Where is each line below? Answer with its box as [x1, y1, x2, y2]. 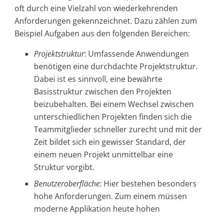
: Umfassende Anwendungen [84, 48, 189, 60]
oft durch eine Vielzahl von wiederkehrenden [15, 3, 178, 14]
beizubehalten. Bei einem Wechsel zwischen [34, 99, 194, 110]
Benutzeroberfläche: [34, 178, 102, 189]
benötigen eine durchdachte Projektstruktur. [34, 61, 198, 72]
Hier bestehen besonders [102, 178, 197, 189]
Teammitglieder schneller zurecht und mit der [34, 124, 202, 135]
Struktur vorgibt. [34, 162, 94, 173]
